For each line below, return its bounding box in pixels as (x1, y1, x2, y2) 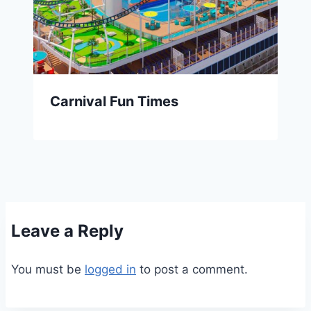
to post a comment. (136, 262, 248, 276)
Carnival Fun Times (50, 92, 178, 110)
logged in (85, 262, 136, 276)
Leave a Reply (11, 221, 124, 241)
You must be (11, 262, 85, 276)
